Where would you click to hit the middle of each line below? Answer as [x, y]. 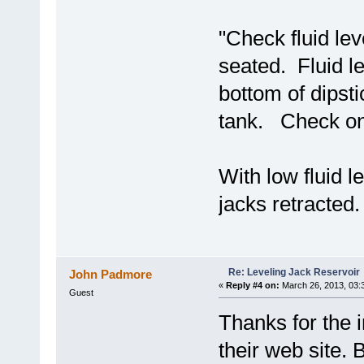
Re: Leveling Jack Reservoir [294, 272]
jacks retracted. [289, 204]
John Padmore [111, 274]
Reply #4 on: [252, 285]
